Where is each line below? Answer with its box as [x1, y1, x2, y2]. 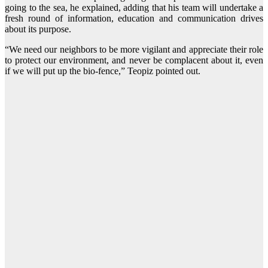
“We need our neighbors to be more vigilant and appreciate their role [5, 44, 263, 55]
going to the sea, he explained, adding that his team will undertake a [5, 2, 263, 13]
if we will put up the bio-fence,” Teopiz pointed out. [5, 66, 200, 77]
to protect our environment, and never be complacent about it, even [5, 55, 263, 66]
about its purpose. [5, 24, 71, 35]
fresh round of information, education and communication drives [5, 13, 263, 24]
